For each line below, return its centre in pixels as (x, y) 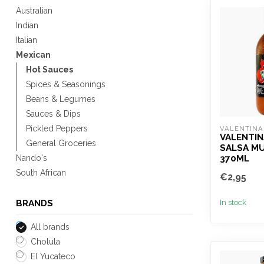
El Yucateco (53, 256)
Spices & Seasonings (66, 84)
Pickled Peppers (57, 128)
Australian (34, 11)
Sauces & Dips (53, 114)
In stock (233, 202)
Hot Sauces (49, 70)
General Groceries (61, 143)
